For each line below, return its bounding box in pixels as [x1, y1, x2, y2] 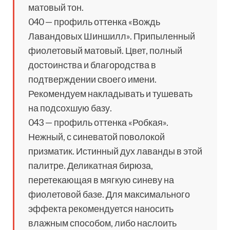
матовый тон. [28, 2, 84, 13]
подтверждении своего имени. [28, 73, 157, 85]
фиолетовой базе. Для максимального [28, 188, 190, 200]
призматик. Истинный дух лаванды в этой [28, 145, 202, 157]
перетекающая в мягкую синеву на [28, 174, 174, 186]
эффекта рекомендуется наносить [28, 203, 174, 215]
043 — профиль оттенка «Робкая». [28, 117, 168, 128]
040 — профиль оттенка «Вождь [28, 16, 160, 28]
